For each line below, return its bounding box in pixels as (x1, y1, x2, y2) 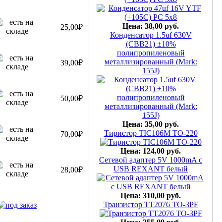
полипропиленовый (116, 37, 185, 45)
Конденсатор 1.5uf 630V (110, 19, 192, 27)
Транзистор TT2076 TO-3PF (103, 188, 198, 197)
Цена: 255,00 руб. (120, 206, 181, 215)
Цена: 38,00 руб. (122, 10, 179, 18)
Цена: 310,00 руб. (120, 179, 181, 188)
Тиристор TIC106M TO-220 (104, 117, 198, 125)
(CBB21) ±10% (125, 28, 176, 36)
